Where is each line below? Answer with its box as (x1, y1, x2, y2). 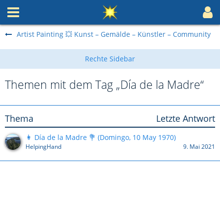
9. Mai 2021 (183, 142, 215, 151)
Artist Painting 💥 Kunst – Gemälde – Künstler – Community (17, 29, 211, 39)
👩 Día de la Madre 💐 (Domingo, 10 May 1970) (26, 133, 176, 142)
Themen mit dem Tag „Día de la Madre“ (5, 77, 204, 92)
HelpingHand (26, 142, 61, 151)
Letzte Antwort (156, 112, 215, 124)
